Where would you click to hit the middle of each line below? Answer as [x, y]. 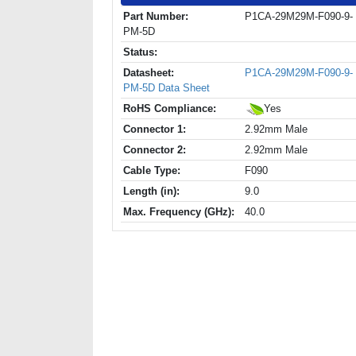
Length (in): [151, 191]
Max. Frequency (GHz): [179, 211]
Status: [140, 52]
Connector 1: [155, 129]
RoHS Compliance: [170, 108]
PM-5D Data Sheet [166, 87]
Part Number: [156, 16]
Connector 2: [155, 149]
